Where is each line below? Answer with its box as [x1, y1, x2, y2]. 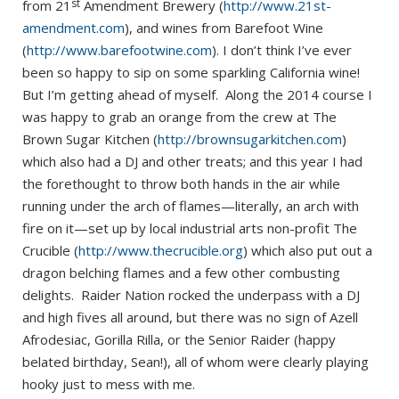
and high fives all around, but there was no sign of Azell [22, 308, 358, 327]
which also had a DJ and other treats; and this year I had [22, 152, 362, 171]
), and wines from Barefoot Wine [125, 19, 323, 37]
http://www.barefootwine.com [27, 41, 212, 60]
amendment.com [22, 19, 125, 37]
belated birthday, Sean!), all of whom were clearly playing [22, 353, 369, 371]
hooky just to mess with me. [22, 375, 195, 394]
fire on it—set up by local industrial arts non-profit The [22, 219, 357, 238]
